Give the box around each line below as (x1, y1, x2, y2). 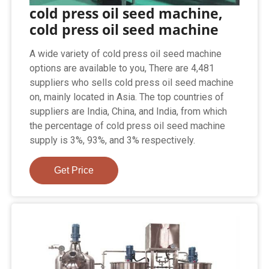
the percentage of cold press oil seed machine (29, 119, 226, 131)
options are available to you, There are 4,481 (29, 62, 215, 74)
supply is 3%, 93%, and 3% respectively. (29, 134, 196, 146)
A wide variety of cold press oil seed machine (29, 47, 222, 59)
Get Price (54, 165, 94, 175)
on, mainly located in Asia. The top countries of (29, 91, 225, 103)
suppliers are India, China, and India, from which (29, 105, 228, 117)
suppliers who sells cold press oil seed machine (29, 76, 234, 88)
